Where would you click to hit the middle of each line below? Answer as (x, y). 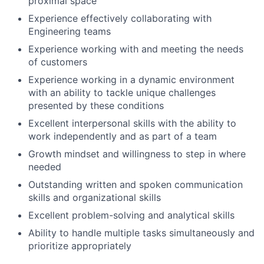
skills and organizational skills (95, 197)
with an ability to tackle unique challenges (122, 93)
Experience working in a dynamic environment (131, 80)
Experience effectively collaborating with (120, 18)
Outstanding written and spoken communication (136, 184)
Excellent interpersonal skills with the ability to (132, 123)
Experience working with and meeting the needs (136, 49)
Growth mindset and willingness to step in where (137, 154)
